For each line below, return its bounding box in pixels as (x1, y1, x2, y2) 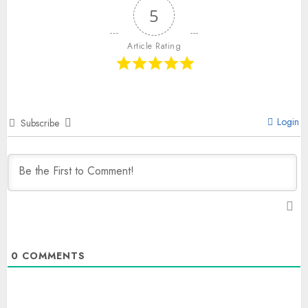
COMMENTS (19, 249, 85, 263)
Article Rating (127, 40, 181, 52)
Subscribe (21, 116, 59, 130)
